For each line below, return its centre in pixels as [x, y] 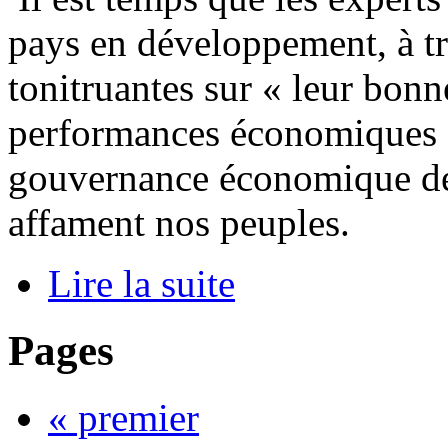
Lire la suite [141, 284]
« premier [123, 417]
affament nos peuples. [179, 223]
